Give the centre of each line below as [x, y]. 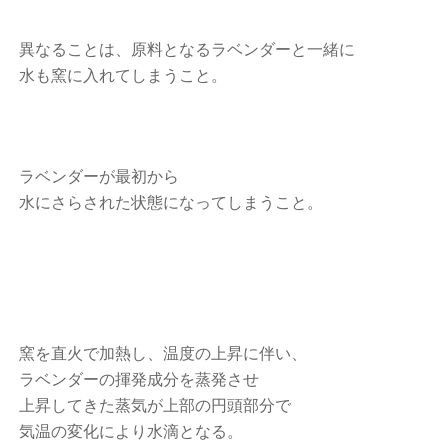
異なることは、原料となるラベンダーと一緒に [187, 49]
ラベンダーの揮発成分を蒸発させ [139, 379]
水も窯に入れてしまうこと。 [123, 75]
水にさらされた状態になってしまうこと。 [171, 202]
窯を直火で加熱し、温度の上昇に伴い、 [163, 353]
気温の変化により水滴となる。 [131, 431]
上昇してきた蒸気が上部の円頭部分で [155, 405]
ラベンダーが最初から [99, 176]
